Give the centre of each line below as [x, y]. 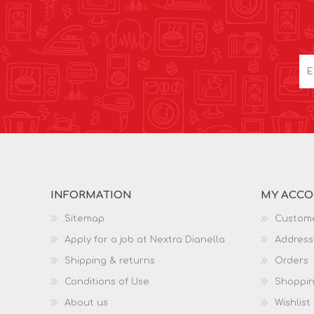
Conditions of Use [107, 281]
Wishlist [293, 302]
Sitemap [84, 218]
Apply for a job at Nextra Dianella [145, 239]
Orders [292, 260]
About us [86, 302]
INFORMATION [91, 195]
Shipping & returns [110, 260]
